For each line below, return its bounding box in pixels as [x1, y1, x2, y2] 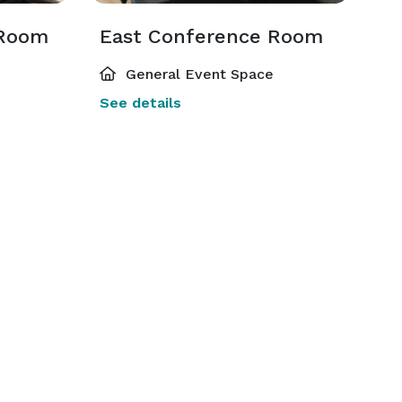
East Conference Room [99, 25, 323, 48]
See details [99, 94, 181, 111]
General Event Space [120, 66, 274, 83]
